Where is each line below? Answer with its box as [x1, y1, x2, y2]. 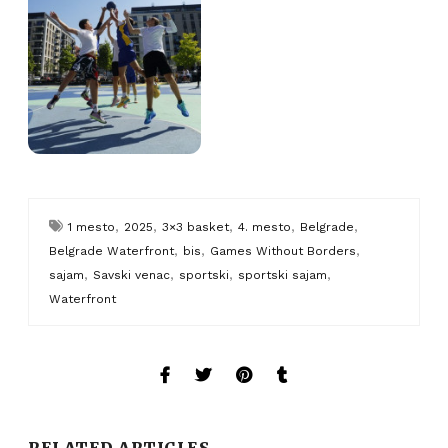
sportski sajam [238, 267, 328, 282]
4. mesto [238, 219, 292, 234]
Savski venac [93, 267, 171, 282]
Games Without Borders [210, 243, 357, 258]
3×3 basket [162, 219, 230, 234]
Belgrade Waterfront [49, 243, 175, 258]
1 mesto [68, 219, 116, 234]
